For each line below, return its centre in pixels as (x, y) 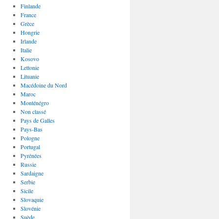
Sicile (27, 190)
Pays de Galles (37, 120)
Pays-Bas (31, 129)
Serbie (28, 182)
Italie (26, 50)
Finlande (30, 6)
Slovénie (30, 208)
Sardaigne (32, 173)
